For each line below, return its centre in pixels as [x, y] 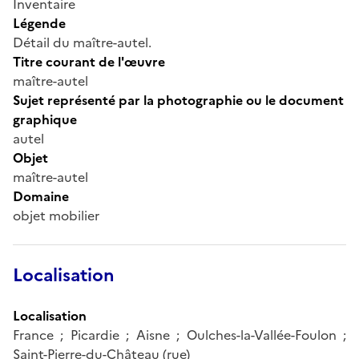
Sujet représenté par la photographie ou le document [178, 100]
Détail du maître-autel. [82, 42]
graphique [45, 119]
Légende [39, 23]
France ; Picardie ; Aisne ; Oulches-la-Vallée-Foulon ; [179, 335]
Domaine [41, 196]
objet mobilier [56, 215]
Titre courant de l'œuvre [89, 61]
